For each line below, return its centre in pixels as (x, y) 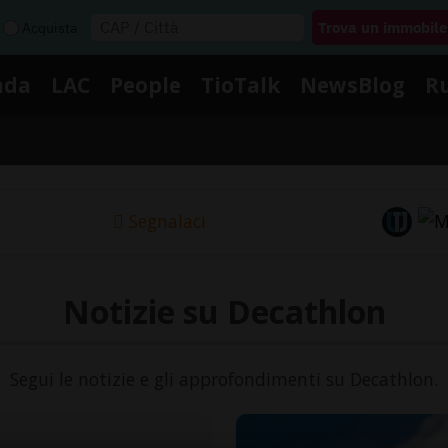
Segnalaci (167, 221)
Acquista (49, 27)
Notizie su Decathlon (224, 311)
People (145, 84)
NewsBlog (352, 84)
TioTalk (240, 84)
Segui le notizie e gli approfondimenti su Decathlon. (224, 378)
